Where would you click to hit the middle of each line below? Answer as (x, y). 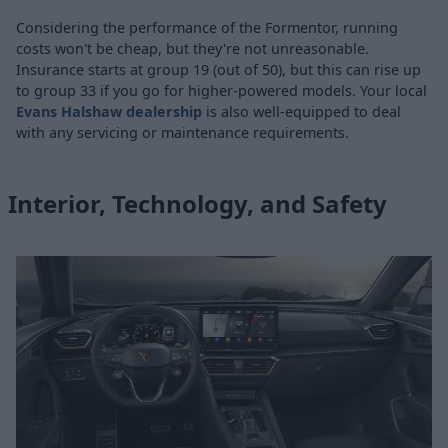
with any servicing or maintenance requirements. (182, 133)
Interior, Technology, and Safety (197, 204)
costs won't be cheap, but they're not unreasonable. (192, 49)
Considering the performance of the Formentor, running (207, 28)
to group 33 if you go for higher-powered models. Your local (221, 91)
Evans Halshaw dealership (109, 112)
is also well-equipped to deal (301, 112)
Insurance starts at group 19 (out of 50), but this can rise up (218, 70)
